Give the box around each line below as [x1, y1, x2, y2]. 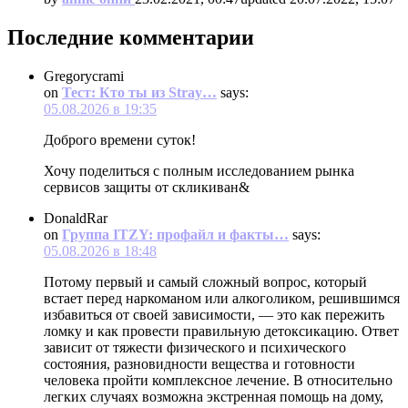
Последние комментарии [7, 25, 254, 49]
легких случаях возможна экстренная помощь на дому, [44, 388, 383, 404]
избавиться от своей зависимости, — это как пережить [44, 306, 384, 322]
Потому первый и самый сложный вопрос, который [44, 273, 367, 290]
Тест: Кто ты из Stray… [62, 84, 217, 100]
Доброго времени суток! [44, 131, 196, 148]
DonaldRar [44, 209, 107, 226]
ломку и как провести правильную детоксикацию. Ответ [44, 322, 399, 339]
